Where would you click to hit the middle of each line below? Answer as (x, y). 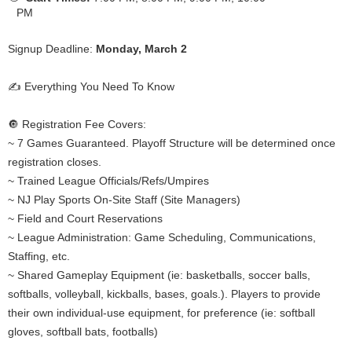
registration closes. (55, 162)
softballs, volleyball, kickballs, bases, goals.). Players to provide (164, 294)
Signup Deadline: (52, 49)
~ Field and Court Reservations (85, 219)
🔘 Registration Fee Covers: (77, 125)
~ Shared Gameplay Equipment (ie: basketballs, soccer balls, (159, 275)
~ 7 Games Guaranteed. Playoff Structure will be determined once (172, 143)
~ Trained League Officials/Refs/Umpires (108, 181)
